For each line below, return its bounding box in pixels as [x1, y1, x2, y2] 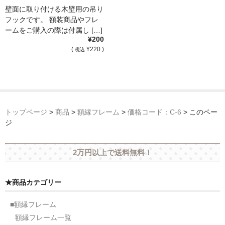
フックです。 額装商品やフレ [5, 15, 98, 24]
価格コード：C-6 [128, 107, 181, 116]
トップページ [5, 107, 47, 116]
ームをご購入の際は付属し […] [5, 26, 102, 34]
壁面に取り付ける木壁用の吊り [5, 5, 103, 13]
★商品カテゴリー [5, 178, 61, 186]
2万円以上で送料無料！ [73, 148, 152, 157]
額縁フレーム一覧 [15, 213, 71, 221]
